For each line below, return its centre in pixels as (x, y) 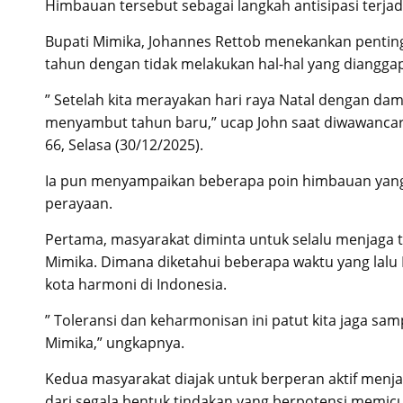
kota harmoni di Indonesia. (136, 284)
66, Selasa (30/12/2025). (124, 144)
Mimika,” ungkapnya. (115, 342)
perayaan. (79, 203)
